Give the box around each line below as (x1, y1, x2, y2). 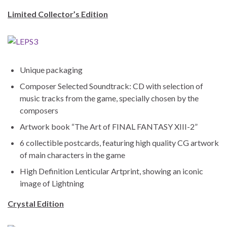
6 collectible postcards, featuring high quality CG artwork (20, 137, 219, 147)
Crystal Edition (8, 198, 64, 208)
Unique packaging (20, 64, 83, 74)
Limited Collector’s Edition (8, 9, 108, 19)
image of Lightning (20, 178, 84, 188)
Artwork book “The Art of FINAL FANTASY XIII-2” (20, 121, 198, 131)
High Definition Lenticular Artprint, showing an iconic (20, 166, 203, 176)
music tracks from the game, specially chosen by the (20, 93, 199, 103)
